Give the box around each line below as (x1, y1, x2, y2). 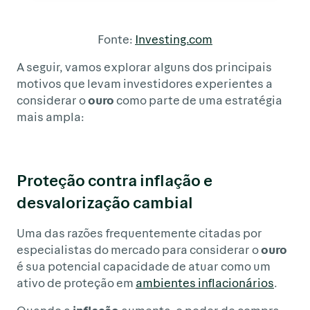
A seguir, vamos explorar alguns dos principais (17, 58, 272, 74)
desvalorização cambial (17, 191, 193, 212)
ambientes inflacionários (136, 274, 274, 290)
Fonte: (98, 30, 135, 46)
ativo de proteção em (17, 274, 136, 290)
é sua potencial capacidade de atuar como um (17, 257, 271, 273)
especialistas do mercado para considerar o (17, 241, 261, 257)
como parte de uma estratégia (114, 91, 282, 107)
